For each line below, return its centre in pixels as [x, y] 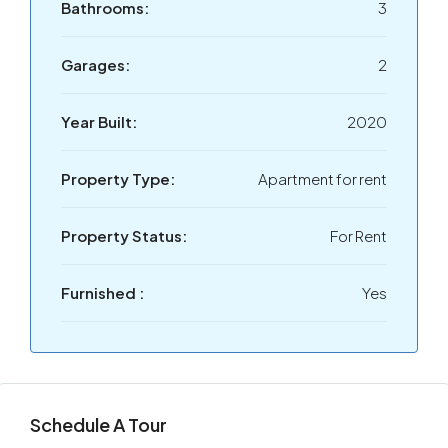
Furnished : [102, 293]
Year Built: [99, 122]
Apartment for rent [322, 179]
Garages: [95, 65]
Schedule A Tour [98, 425]
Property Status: [124, 236]
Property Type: [118, 179]
